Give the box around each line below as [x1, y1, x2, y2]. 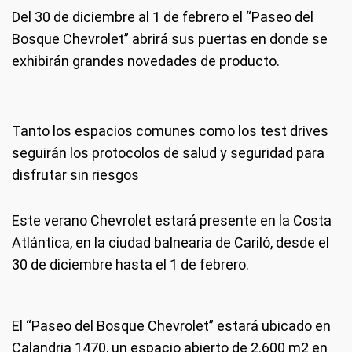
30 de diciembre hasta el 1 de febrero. [12, 256, 249, 273]
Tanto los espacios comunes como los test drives [12, 123, 328, 139]
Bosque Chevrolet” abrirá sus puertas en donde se [12, 31, 328, 47]
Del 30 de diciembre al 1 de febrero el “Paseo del [12, 9, 313, 25]
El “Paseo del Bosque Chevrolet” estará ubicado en [12, 317, 331, 334]
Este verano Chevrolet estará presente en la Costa [12, 212, 332, 229]
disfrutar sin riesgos [12, 167, 139, 183]
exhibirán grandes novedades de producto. [12, 53, 280, 69]
